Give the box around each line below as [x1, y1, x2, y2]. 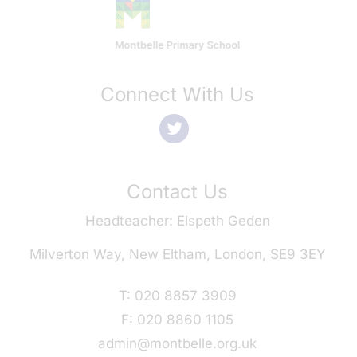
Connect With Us [100, 83, 254, 106]
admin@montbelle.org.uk [98, 335, 257, 351]
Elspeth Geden [172, 213, 270, 229]
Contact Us [127, 180, 228, 203]
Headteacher [84, 213, 169, 229]
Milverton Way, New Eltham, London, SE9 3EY [29, 246, 326, 262]
